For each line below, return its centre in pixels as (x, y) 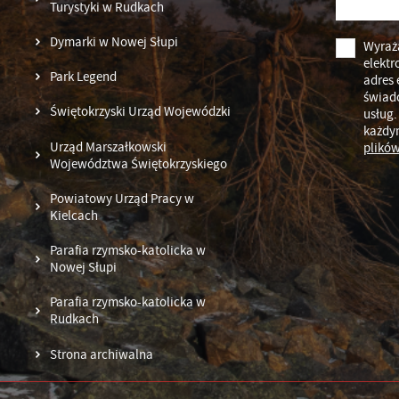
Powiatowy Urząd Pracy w (122, 198)
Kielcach (74, 215)
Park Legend (84, 77)
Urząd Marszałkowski (109, 147)
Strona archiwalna (102, 354)
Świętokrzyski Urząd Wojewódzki (141, 112)
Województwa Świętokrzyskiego (139, 163)
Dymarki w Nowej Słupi (114, 41)
